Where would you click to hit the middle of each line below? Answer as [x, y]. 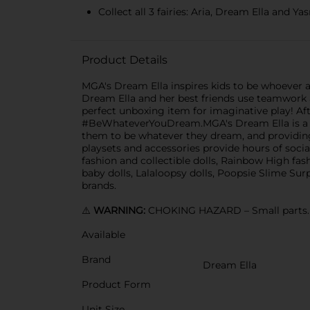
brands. [99, 185]
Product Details [125, 60]
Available [103, 235]
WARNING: [121, 210]
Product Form [116, 284]
